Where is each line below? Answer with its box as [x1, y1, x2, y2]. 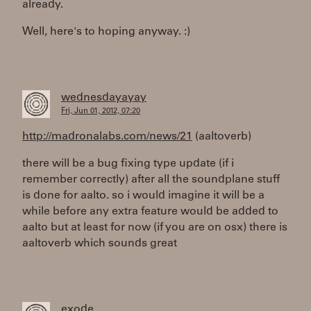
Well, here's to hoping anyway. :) [22, 26, 190, 37]
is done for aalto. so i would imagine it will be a [22, 190, 264, 201]
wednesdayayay [61, 92, 146, 103]
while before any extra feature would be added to [22, 206, 278, 217]
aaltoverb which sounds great [22, 238, 177, 249]
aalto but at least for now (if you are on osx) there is [22, 222, 287, 233]
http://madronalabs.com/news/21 [22, 131, 192, 142]
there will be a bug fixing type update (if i [22, 158, 234, 169]
